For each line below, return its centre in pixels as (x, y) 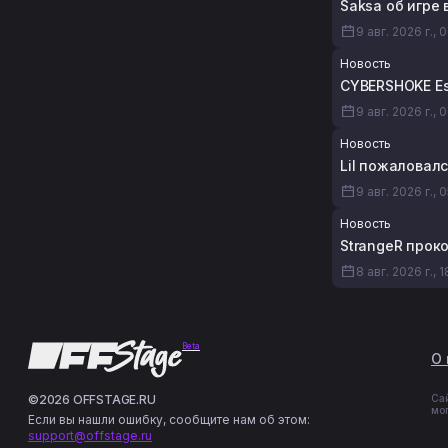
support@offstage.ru (90, 435)
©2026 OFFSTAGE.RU (92, 399)
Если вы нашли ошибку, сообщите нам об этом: (169, 419)
